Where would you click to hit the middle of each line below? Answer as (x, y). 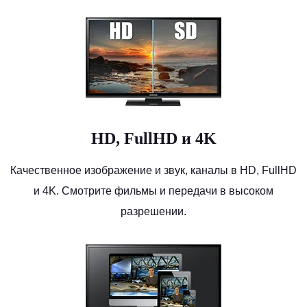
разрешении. (153, 211)
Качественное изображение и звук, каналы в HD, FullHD (153, 170)
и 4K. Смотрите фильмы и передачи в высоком (153, 191)
